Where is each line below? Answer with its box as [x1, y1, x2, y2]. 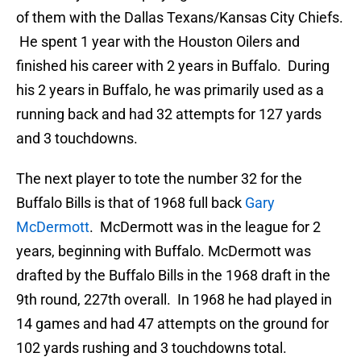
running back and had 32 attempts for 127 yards [16, 106, 322, 123]
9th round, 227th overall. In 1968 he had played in [16, 291, 332, 309]
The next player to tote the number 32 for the [16, 170, 302, 188]
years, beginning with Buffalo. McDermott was [16, 243, 311, 260]
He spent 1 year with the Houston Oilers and [16, 33, 300, 51]
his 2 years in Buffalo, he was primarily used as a [16, 81, 324, 99]
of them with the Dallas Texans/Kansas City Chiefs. [16, 9, 343, 27]
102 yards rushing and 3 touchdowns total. [16, 339, 287, 357]
